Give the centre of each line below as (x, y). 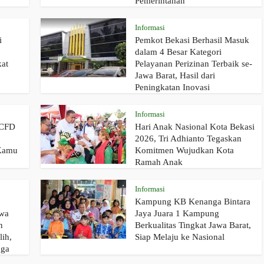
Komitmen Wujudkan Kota (184, 151)
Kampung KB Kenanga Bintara (193, 202)
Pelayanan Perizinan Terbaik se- (194, 64)
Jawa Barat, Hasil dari (175, 76)
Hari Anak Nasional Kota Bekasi (195, 127)
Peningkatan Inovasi (172, 88)
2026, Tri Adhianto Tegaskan (188, 139)
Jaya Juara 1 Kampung (177, 214)
